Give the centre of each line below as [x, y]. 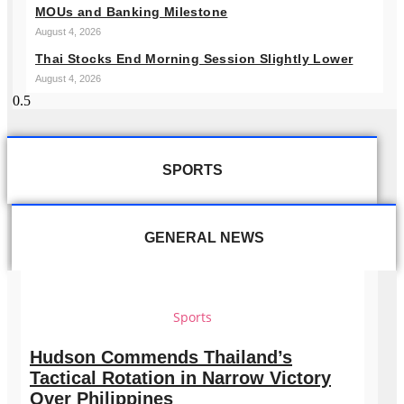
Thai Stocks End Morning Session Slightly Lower [194, 58]
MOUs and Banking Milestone [132, 11]
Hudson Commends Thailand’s [161, 358]
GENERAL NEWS [204, 237]
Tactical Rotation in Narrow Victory [180, 378]
